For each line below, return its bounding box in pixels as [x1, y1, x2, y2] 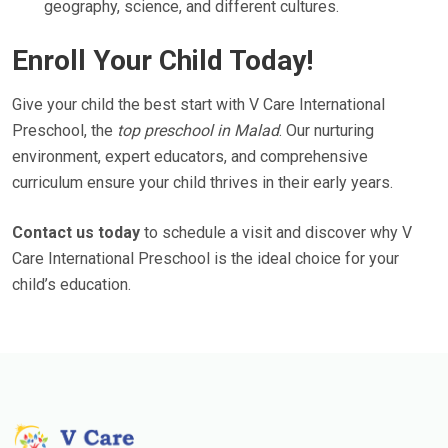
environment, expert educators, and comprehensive [12, 147, 368, 166]
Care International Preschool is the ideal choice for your [12, 249, 399, 268]
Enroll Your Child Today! [12, 44, 313, 77]
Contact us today [12, 223, 140, 242]
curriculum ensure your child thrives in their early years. [12, 173, 393, 192]
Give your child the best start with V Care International [12, 95, 385, 114]
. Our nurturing [279, 121, 374, 140]
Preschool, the [12, 121, 117, 140]
